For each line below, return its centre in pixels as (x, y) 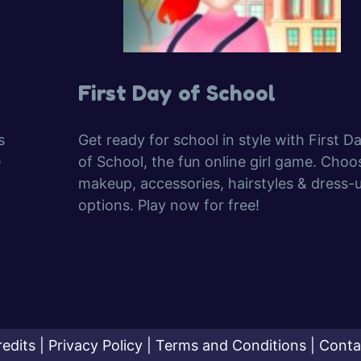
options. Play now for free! (168, 205)
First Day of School (176, 93)
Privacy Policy (95, 345)
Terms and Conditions (231, 345)
